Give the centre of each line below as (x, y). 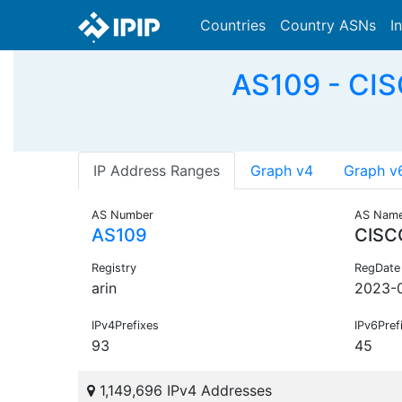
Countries (233, 25)
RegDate (377, 268)
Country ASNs (328, 25)
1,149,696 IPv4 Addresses (184, 391)
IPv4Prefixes (125, 326)
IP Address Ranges (157, 171)
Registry (114, 268)
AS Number (122, 215)
